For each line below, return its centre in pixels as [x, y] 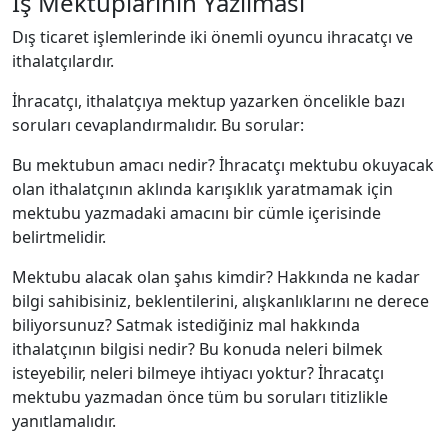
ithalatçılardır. [63, 61]
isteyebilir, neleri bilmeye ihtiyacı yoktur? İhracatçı [198, 373]
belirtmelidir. [59, 237]
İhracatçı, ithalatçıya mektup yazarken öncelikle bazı [208, 101]
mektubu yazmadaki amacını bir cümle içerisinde [196, 213]
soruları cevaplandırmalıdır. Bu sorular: [158, 125]
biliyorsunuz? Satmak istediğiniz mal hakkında [186, 325]
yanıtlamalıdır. [64, 421]
